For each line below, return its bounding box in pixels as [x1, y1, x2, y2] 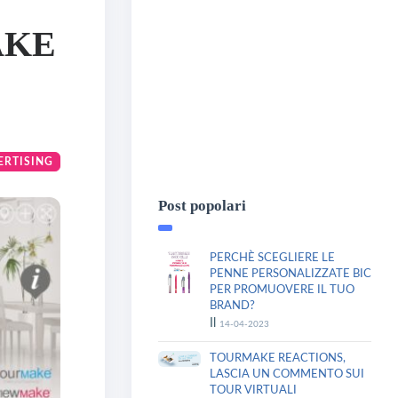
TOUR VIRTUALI [210, 385, 297, 396]
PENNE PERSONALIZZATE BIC [210, 268, 371, 280]
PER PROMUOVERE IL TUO [210, 284, 354, 296]
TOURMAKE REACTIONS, [210, 353, 346, 364]
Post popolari [158, 197, 246, 214]
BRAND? [210, 300, 255, 312]
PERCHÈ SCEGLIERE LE [210, 252, 335, 264]
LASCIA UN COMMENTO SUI [210, 369, 364, 380]
